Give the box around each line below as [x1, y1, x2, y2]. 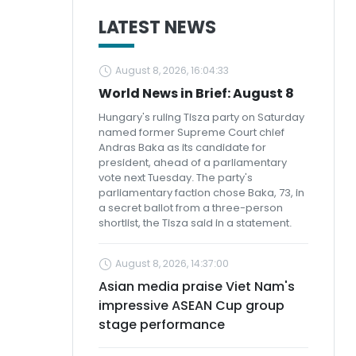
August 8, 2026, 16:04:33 [115, 64, 229, 77]
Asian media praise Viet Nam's [99, 277, 295, 296]
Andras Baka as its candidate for [99, 140, 266, 155]
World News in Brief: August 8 [99, 84, 294, 103]
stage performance [99, 315, 225, 334]
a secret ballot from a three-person [99, 200, 283, 215]
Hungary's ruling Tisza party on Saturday [99, 110, 304, 125]
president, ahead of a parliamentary [99, 155, 287, 170]
